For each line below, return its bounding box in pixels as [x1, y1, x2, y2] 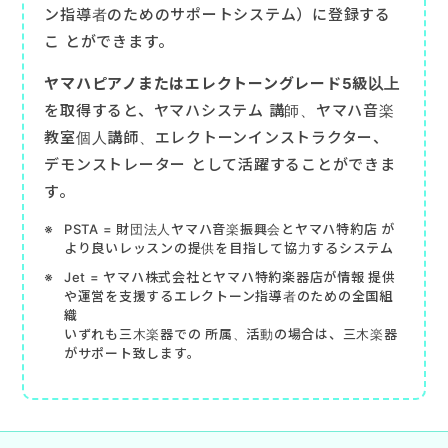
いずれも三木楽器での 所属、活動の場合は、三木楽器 [63, 325, 398, 342]
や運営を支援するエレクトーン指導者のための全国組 [63, 287, 393, 304]
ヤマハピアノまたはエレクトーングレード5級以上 [44, 73, 400, 93]
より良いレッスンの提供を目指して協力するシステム [63, 239, 394, 256]
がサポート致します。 [63, 344, 201, 361]
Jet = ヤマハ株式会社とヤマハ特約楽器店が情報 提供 [63, 268, 396, 285]
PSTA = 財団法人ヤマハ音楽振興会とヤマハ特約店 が [63, 220, 395, 237]
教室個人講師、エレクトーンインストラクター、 [44, 127, 389, 147]
